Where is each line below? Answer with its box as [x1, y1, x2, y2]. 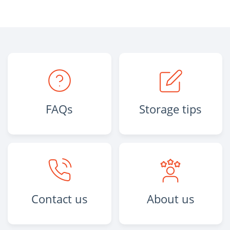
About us [146, 191, 195, 207]
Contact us [31, 191, 88, 207]
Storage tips [139, 101, 202, 117]
